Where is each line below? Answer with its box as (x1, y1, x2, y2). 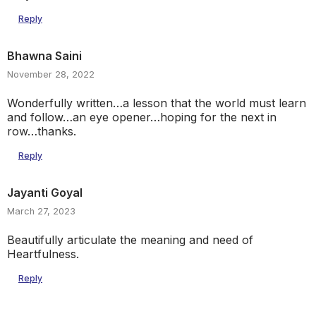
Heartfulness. (7, 246, 79, 261)
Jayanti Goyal (7, 186, 83, 200)
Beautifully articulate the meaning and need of (7, 232, 253, 247)
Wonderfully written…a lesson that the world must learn (7, 95, 306, 110)
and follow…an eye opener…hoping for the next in (7, 109, 276, 124)
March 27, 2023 (7, 205, 75, 217)
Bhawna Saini (7, 49, 82, 63)
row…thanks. (7, 123, 76, 138)
